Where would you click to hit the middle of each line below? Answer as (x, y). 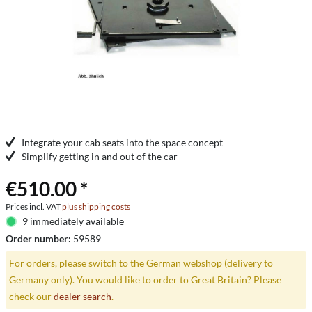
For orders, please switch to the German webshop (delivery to (141, 263)
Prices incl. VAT (34, 206)
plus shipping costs (96, 206)
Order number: (39, 239)
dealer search (82, 296)
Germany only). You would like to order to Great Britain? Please (145, 279)
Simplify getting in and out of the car (100, 156)
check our (31, 296)
